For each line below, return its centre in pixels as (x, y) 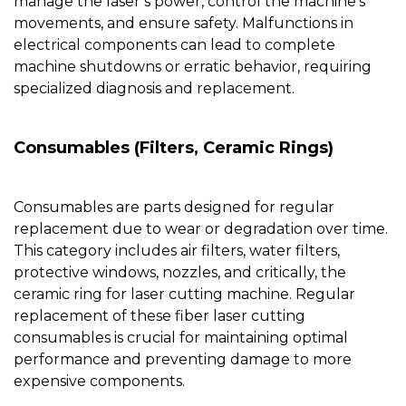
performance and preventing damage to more (183, 360)
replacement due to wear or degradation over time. (201, 229)
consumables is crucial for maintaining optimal (181, 338)
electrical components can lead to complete (174, 45)
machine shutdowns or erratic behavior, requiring (193, 67)
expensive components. (99, 382)
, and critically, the (282, 273)
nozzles (190, 273)
